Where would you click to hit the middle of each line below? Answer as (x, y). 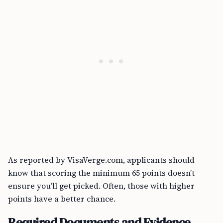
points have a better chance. (62, 199)
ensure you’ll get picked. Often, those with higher (101, 186)
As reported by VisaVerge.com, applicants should (101, 160)
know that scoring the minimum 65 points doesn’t (101, 173)
